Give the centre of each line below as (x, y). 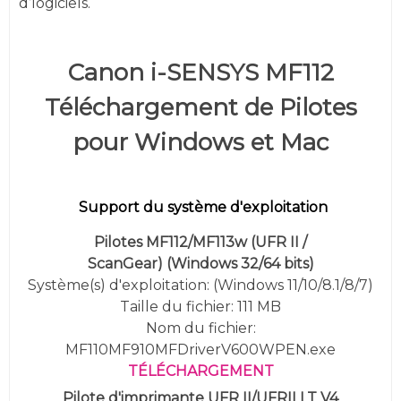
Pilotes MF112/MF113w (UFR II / (200, 242)
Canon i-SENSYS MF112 (200, 72)
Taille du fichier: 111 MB (200, 306)
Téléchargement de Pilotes (200, 107)
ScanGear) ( (129, 263)
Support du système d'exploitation (203, 207)
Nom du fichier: (200, 328)
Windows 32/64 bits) (242, 263)
